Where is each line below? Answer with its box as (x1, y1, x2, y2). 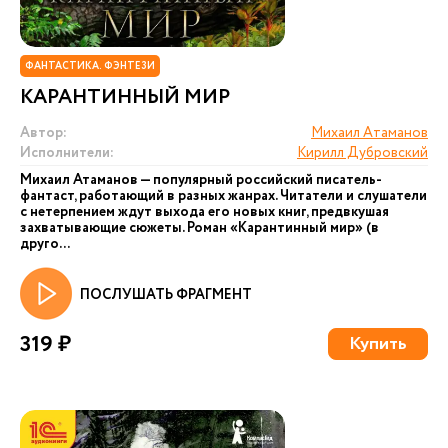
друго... (20, 234, 70, 254)
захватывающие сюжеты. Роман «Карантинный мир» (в (20, 218, 379, 238)
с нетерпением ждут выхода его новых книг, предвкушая (20, 202, 389, 222)
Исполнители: (20, 143, 114, 163)
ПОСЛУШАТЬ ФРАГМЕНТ (80, 285, 252, 305)
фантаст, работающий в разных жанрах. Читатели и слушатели (20, 186, 427, 206)
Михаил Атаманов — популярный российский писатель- (20, 170, 382, 190)
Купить (349, 331, 407, 357)
